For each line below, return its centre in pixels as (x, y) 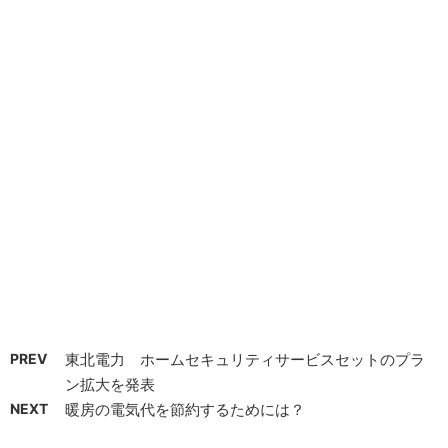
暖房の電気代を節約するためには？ (185, 410)
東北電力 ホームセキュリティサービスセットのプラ (245, 360)
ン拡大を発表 (110, 385)
